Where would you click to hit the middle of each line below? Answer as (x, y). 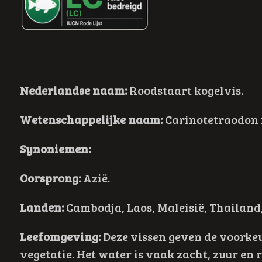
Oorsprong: (51, 178)
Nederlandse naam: (73, 90)
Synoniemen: (55, 149)
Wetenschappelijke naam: (91, 120)
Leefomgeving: (60, 237)
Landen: (42, 207)
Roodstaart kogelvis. (185, 90)
